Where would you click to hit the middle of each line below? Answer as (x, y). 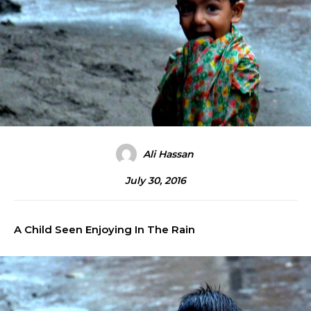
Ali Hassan (168, 154)
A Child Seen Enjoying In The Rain (104, 230)
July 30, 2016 (155, 181)
